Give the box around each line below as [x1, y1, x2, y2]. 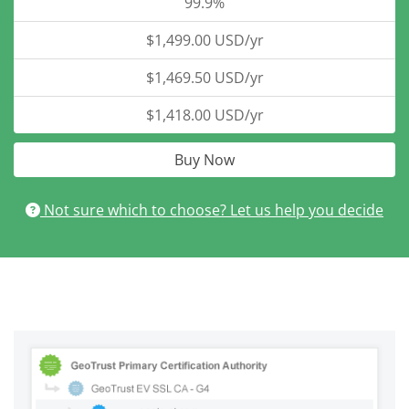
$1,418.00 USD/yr [145, 105, 264, 125]
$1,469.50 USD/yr [145, 68, 264, 88]
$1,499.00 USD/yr [145, 30, 264, 50]
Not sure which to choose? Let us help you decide [40, 200, 383, 220]
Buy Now [174, 150, 235, 170]
